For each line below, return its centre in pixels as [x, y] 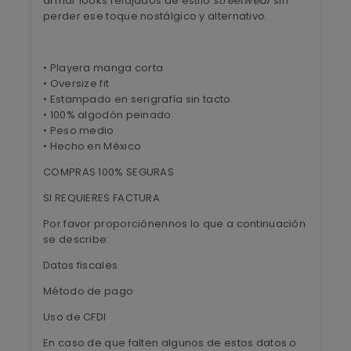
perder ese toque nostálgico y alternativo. [156, 16]
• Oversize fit [76, 83]
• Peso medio [79, 130]
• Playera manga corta [103, 67]
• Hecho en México [92, 146]
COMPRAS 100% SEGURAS [109, 172]
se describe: [76, 239]
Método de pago [89, 291]
